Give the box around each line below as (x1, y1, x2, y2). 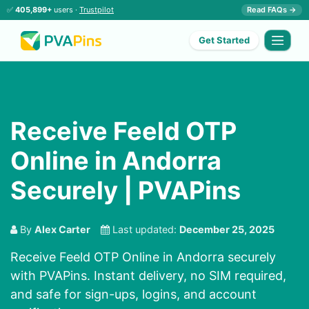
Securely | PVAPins (10, 175, 241, 206)
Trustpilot (79, 5, 114, 14)
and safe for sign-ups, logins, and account (10, 287, 257, 302)
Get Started (199, 34, 250, 46)
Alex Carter (34, 223, 90, 236)
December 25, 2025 (179, 223, 275, 236)
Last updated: (110, 223, 179, 236)
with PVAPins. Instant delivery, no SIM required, (10, 268, 286, 283)
